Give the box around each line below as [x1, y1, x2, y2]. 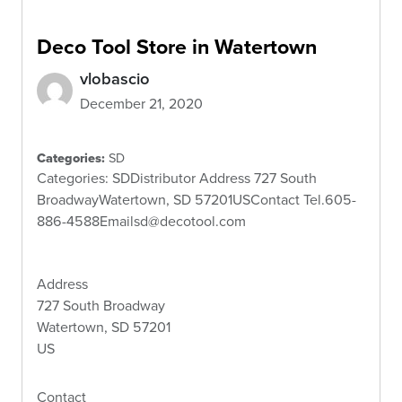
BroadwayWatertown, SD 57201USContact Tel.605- [37, 188, 356, 210]
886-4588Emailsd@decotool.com [37, 210, 246, 232]
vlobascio [80, 66, 150, 91]
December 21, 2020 [80, 92, 203, 114]
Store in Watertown [136, 31, 317, 62]
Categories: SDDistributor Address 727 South [37, 167, 317, 188]
